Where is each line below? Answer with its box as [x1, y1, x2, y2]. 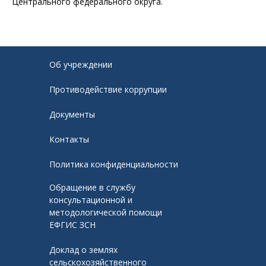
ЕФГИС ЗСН [49, 219, 96, 230]
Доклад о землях [49, 244, 118, 255]
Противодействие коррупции [49, 84, 167, 95]
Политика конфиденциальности [49, 159, 178, 170]
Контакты [49, 134, 89, 145]
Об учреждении [49, 59, 112, 70]
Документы [49, 109, 95, 120]
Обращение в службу [49, 182, 135, 193]
